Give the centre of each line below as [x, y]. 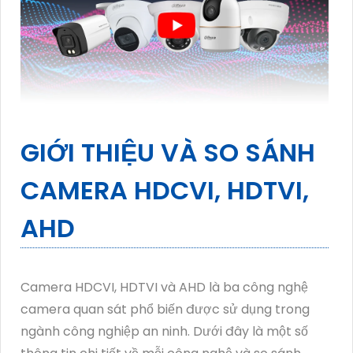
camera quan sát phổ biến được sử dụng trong [165, 310]
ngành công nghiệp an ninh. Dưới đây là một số [164, 332]
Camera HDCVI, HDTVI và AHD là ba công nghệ [164, 288]
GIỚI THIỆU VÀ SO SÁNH [168, 153]
